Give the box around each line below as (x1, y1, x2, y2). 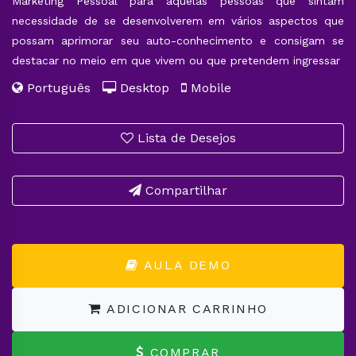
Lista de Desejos (133, 130, 236, 145)
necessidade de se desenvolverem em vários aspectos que (12, 14, 344, 27)
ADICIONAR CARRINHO (106, 301, 268, 317)
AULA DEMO (138, 257, 231, 273)
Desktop (116, 79, 181, 95)
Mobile (187, 79, 231, 95)
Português (23, 79, 103, 95)
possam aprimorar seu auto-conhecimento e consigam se (12, 33, 344, 47)
